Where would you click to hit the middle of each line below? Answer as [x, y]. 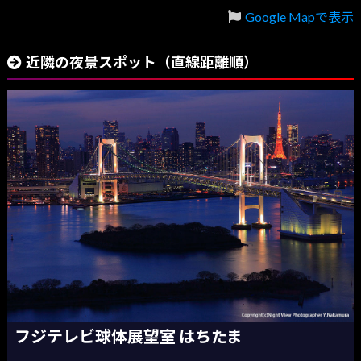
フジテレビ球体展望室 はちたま [129, 336]
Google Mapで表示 [300, 17]
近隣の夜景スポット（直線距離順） [141, 62]
